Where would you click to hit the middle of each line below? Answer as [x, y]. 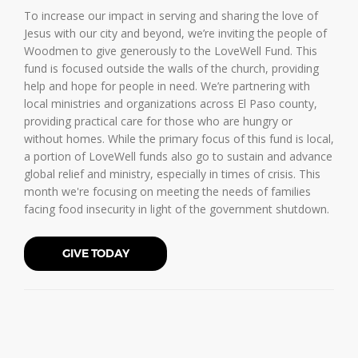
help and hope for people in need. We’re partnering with [167, 86]
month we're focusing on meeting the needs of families [167, 192]
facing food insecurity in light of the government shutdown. [177, 209]
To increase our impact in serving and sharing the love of [171, 16]
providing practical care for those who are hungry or [158, 121]
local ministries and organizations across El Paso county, [171, 104]
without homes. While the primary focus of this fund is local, [179, 139]
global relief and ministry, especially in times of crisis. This [172, 174]
